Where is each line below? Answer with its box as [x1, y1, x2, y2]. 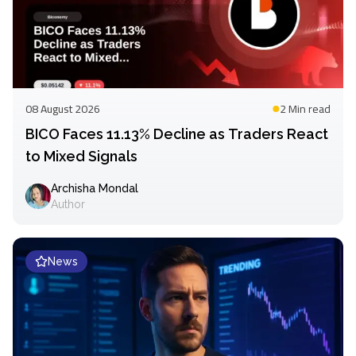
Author [51, 197, 85, 211]
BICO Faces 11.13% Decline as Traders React [25, 125, 328, 142]
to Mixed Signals [25, 147, 137, 164]
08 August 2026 [25, 98, 100, 119]
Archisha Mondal [51, 181, 138, 195]
